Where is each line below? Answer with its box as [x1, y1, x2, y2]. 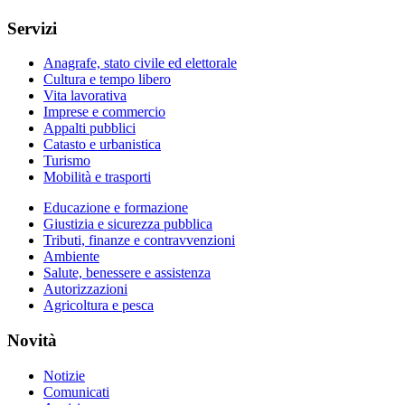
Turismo [43, 153, 90, 169]
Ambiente [43, 249, 99, 265]
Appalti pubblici [43, 120, 136, 137]
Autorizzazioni [43, 281, 127, 297]
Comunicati [43, 383, 109, 400]
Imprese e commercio [43, 104, 165, 120]
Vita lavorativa [43, 88, 127, 104]
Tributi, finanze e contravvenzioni [43, 232, 235, 249]
